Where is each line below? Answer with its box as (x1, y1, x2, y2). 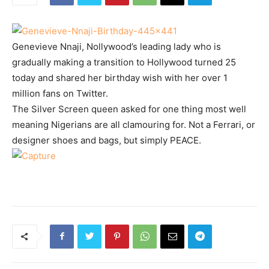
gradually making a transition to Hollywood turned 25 (12, 56, 236, 68)
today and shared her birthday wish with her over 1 (12, 71, 228, 83)
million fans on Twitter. (12, 87, 108, 99)
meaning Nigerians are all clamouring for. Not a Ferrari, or (12, 118, 255, 130)
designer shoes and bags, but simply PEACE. (12, 134, 201, 146)
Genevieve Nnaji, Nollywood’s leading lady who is (12, 40, 221, 52)
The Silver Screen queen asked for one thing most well (12, 103, 246, 115)
